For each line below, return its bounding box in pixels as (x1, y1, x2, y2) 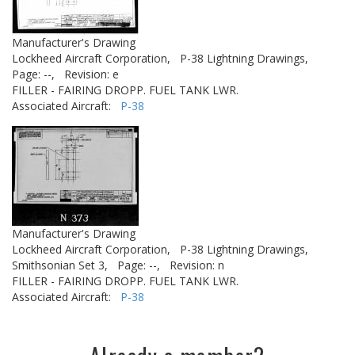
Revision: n (170, 258, 224, 273)
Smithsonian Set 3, (12, 258, 108, 273)
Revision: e (64, 67, 119, 82)
